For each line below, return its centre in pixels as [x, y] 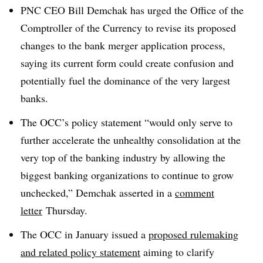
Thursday [63, 210]
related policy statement [90, 252]
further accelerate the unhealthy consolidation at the [131, 139]
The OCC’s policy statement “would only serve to [127, 122]
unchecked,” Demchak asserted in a [98, 192]
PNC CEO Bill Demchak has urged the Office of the [132, 10]
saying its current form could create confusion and [127, 63]
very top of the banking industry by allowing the [123, 157]
